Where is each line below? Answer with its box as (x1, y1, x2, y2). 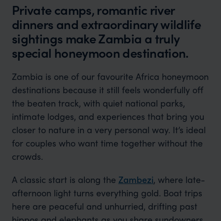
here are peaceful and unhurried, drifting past (11, 200, 197, 212)
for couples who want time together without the (11, 137, 203, 149)
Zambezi (118, 173, 153, 185)
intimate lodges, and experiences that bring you (11, 110, 204, 122)
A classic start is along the (11, 173, 118, 185)
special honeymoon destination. (12, 43, 189, 62)
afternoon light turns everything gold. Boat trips (11, 186, 202, 199)
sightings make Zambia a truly (12, 29, 180, 47)
